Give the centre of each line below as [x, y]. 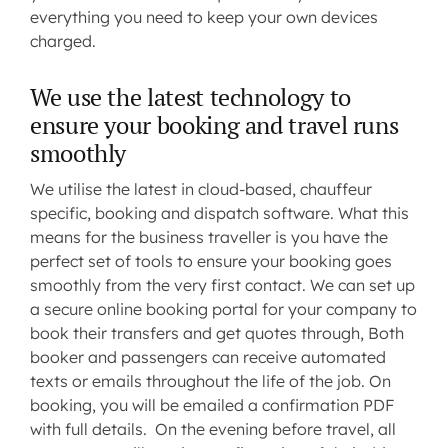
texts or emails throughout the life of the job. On [210, 381]
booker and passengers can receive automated [207, 357]
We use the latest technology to [190, 97]
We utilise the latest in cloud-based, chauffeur [200, 189]
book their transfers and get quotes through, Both [216, 333]
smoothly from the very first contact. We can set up [222, 285]
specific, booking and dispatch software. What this [219, 213]
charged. [62, 41]
